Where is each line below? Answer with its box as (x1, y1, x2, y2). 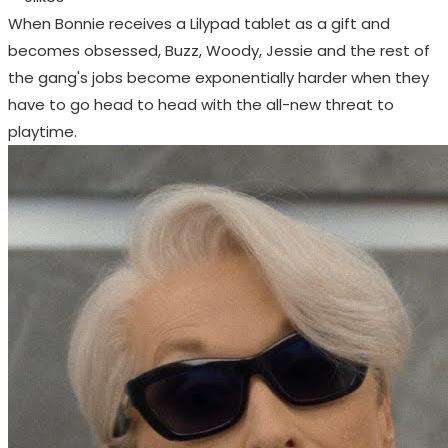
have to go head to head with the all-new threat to (8, 94, 394, 116)
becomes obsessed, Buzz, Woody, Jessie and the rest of (8, 40, 430, 62)
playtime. (8, 121, 77, 143)
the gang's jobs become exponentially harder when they (8, 67, 429, 89)
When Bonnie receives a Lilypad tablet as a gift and (8, 13, 390, 35)
